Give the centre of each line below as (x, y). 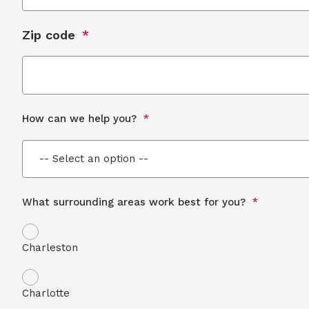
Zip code (49, 35)
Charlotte (46, 293)
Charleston (50, 248)
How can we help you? (79, 119)
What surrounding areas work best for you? (134, 202)
